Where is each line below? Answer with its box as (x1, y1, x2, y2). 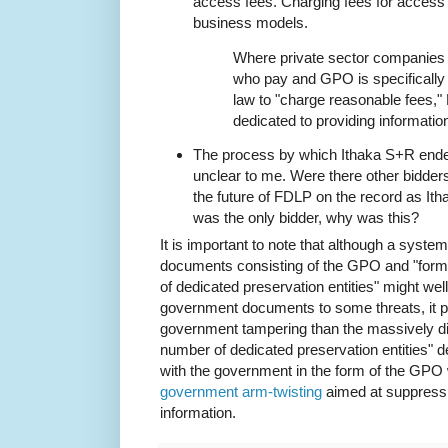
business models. (193, 14, 308, 32)
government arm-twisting (160, 383, 322, 401)
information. (160, 404, 236, 422)
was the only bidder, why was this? (193, 208, 419, 226)
